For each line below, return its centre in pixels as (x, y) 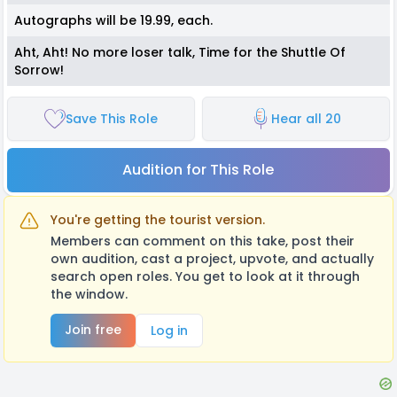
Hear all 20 (307, 118)
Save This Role (111, 118)
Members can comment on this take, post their (202, 241)
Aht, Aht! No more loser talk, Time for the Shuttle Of (180, 52)
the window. (89, 294)
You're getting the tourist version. (158, 219)
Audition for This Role (198, 169)
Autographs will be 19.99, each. (113, 20)
